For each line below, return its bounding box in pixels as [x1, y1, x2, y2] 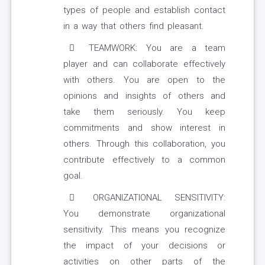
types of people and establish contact [63, 5, 225, 16]
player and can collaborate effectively [63, 59, 225, 70]
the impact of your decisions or [63, 240, 225, 251]
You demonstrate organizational [63, 208, 225, 219]
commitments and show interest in [63, 122, 225, 134]
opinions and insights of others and [63, 91, 225, 102]
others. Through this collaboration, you [63, 138, 225, 150]
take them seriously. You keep [63, 106, 225, 118]
